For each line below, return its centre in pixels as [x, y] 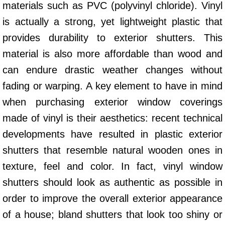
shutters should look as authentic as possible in [113, 182]
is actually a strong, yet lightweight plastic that [113, 21]
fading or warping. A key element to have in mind [113, 86]
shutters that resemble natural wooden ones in [113, 150]
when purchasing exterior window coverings [113, 102]
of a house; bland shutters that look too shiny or [113, 214]
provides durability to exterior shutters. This [113, 37]
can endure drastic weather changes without [113, 70]
